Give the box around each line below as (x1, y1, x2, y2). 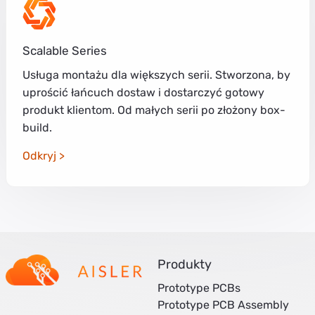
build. (22, 120, 52, 134)
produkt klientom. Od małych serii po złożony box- (22, 103, 285, 117)
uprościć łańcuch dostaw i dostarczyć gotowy (22, 85, 264, 99)
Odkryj (22, 148, 56, 162)
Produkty (157, 256, 212, 272)
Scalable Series (22, 43, 107, 58)
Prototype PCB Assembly (157, 297, 289, 311)
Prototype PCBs (157, 281, 240, 295)
